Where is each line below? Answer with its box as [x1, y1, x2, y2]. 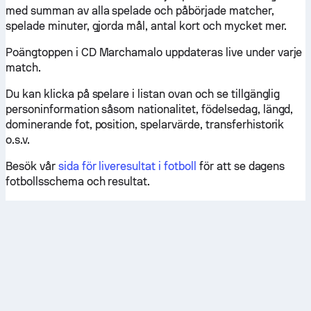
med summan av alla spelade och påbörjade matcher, [6, 4, 274, 17]
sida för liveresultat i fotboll [58, 160, 196, 173]
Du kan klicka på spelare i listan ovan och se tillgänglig [6, 87, 280, 101]
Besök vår [6, 160, 58, 173]
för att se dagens [196, 160, 285, 173]
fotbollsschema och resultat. [6, 175, 151, 188]
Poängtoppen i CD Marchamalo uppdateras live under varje [6, 46, 303, 59]
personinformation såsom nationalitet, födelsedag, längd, [6, 103, 294, 116]
